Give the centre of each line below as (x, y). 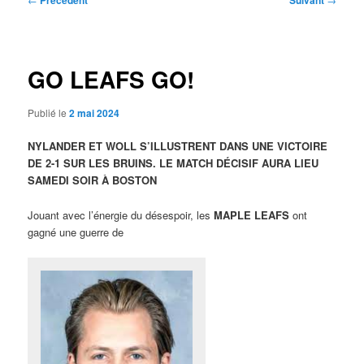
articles (45, 32)
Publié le (49, 113)
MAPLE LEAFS (252, 214)
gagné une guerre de (76, 232)
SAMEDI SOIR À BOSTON (93, 180)
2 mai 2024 (95, 113)
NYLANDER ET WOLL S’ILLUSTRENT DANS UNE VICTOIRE (178, 146)
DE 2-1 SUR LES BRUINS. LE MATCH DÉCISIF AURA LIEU (173, 163)
